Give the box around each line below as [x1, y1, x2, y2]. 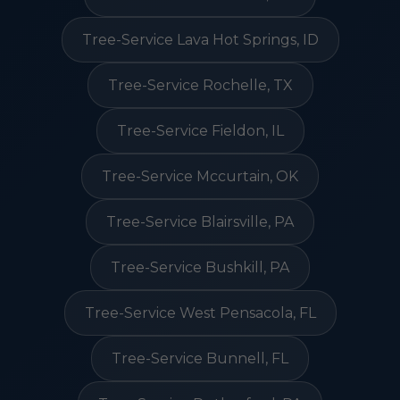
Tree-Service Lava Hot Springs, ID [81, 31, 319, 48]
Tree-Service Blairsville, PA [106, 213, 294, 230]
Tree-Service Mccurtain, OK [102, 168, 298, 185]
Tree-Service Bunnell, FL [112, 350, 288, 367]
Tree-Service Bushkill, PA [111, 259, 289, 276]
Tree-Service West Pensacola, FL [84, 304, 316, 321]
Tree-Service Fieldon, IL [116, 122, 284, 139]
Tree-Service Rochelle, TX [107, 77, 293, 94]
